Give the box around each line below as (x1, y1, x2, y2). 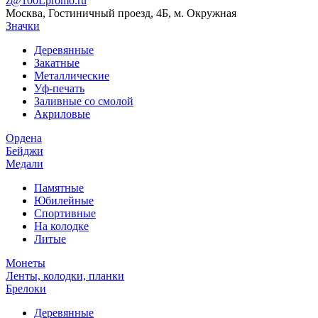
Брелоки (6, 283, 46, 295)
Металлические (34, 70, 109, 82)
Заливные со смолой (34, 95, 133, 107)
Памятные (34, 182, 84, 194)
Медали (6, 158, 43, 170)
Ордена (6, 132, 42, 144)
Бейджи (6, 145, 43, 157)
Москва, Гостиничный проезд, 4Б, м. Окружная (6, 7, 236, 19)
